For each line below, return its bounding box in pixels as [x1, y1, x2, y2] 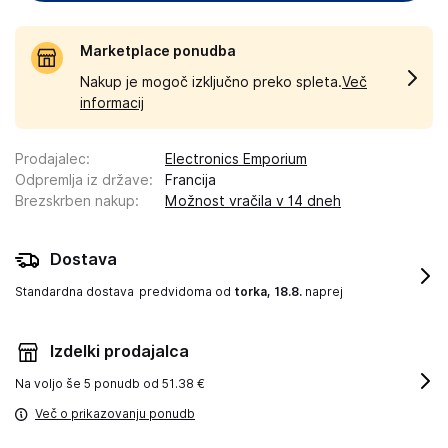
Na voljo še [15, 376, 84, 391]
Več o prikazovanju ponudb [35, 406, 195, 421]
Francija [165, 172, 216, 188]
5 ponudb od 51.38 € [84, 376, 205, 391]
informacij [80, 95, 144, 111]
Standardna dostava [15, 284, 134, 299]
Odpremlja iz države [15, 172, 149, 188]
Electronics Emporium [165, 151, 307, 167]
